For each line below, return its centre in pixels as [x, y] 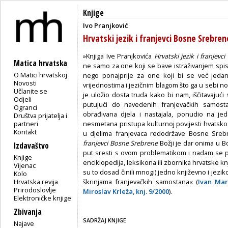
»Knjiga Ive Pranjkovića [119, 56]
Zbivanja [28, 212]
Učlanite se [31, 91]
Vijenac [25, 165]
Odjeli [23, 99]
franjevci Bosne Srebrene [121, 143]
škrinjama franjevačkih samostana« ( [140, 181]
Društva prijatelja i [41, 115]
